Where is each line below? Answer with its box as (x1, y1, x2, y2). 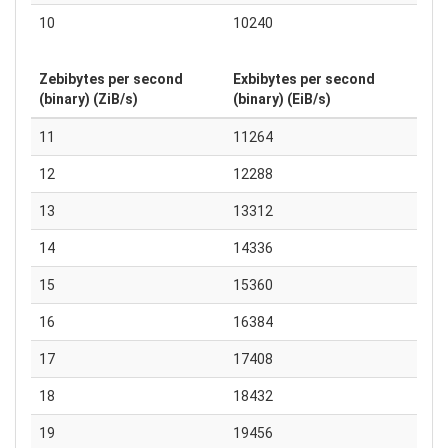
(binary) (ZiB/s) (39, 91, 138, 107)
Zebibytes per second (39, 71, 183, 87)
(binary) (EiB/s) (233, 91, 331, 107)
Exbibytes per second (233, 71, 375, 87)
